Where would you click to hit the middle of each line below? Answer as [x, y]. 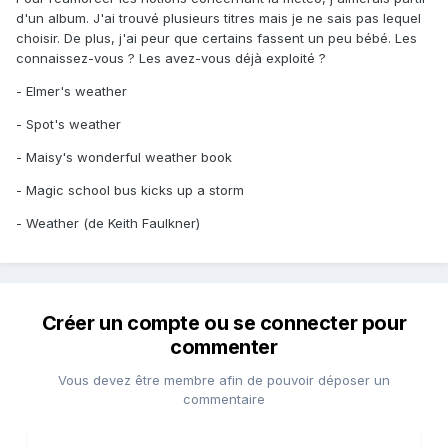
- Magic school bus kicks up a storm [130, 190]
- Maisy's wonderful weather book [124, 157]
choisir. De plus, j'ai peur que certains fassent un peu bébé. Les [216, 38]
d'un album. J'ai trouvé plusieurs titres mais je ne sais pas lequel [218, 18]
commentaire [224, 399]
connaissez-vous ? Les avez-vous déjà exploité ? [171, 58]
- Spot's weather [68, 124]
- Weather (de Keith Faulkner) [108, 223]
